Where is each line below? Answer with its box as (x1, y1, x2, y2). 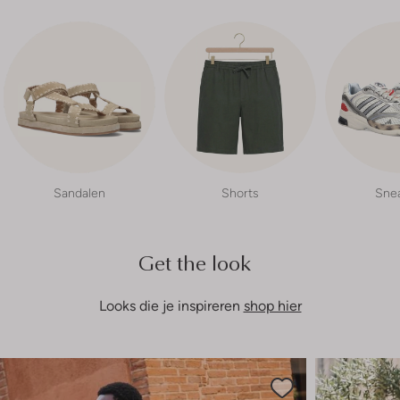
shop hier (243, 296, 302, 314)
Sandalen (54, 185, 105, 200)
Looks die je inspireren (98, 296, 244, 314)
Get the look (138, 246, 262, 278)
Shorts (221, 185, 259, 200)
